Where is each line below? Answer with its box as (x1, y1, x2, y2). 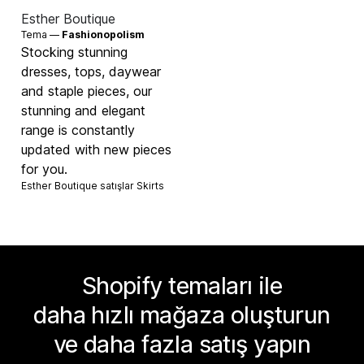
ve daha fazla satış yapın (53, 330, 311, 359)
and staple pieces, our (21, 83, 153, 100)
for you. (21, 161, 68, 178)
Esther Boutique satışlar (21, 180, 137, 193)
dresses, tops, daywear (21, 63, 162, 80)
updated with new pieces (21, 141, 172, 158)
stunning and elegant (21, 102, 146, 119)
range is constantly (21, 122, 136, 139)
